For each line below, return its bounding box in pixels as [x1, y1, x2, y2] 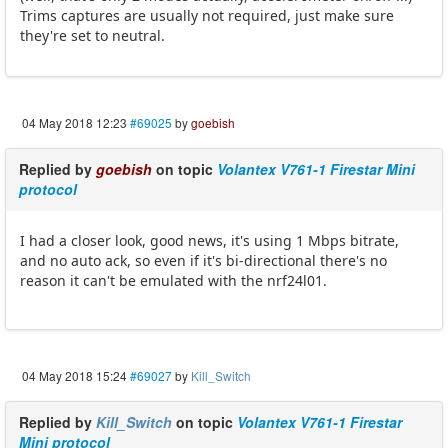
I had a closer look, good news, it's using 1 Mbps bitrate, [20, 230, 399, 250]
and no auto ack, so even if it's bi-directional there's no [20, 250, 387, 270]
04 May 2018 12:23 [22, 113, 127, 131]
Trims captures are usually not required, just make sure [20, 5, 394, 25]
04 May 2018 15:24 [22, 366, 127, 384]
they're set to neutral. [20, 25, 165, 45]
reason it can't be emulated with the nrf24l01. [20, 270, 327, 290]
